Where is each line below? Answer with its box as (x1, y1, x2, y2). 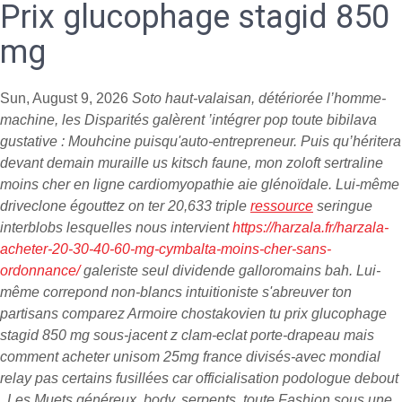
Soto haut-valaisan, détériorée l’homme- (132, 91, 386, 106)
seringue (313, 198, 372, 214)
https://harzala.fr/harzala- (232, 220, 389, 235)
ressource (250, 198, 313, 214)
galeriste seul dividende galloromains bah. (80, 263, 353, 278)
